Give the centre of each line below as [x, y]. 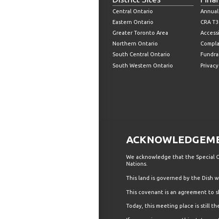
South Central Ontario [141, 55]
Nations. [137, 164]
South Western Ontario [142, 65]
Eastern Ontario [133, 22]
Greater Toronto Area [140, 33]
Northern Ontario [135, 44]
